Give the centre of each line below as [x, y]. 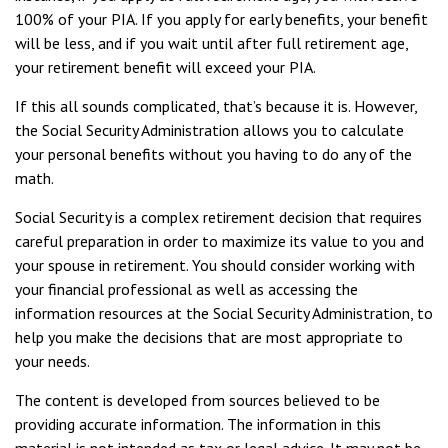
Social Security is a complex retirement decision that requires [218, 217]
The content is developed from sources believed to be [197, 400]
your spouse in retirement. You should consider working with [215, 265]
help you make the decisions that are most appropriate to [209, 337]
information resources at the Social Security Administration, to [224, 313]
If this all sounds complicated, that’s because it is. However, [216, 106]
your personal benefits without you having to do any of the [213, 154]
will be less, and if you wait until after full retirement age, [211, 43]
